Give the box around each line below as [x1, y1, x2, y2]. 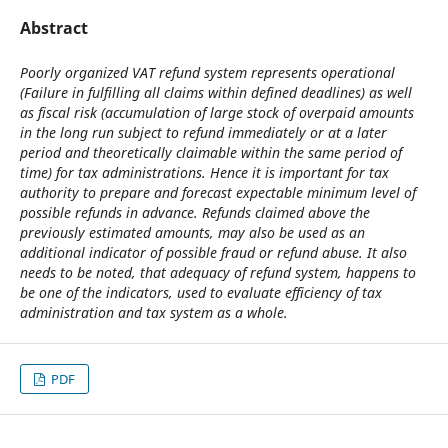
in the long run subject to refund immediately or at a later [19, 123, 387, 142]
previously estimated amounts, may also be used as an [19, 223, 365, 242]
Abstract [19, 16, 88, 39]
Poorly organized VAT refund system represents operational [19, 63, 395, 82]
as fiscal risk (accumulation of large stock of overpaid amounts [19, 103, 414, 122]
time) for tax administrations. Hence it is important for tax [19, 163, 389, 182]
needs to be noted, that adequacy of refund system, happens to [19, 263, 416, 282]
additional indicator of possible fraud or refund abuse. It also [19, 243, 407, 262]
